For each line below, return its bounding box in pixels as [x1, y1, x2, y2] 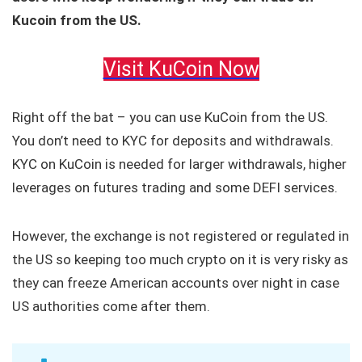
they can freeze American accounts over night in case [12, 275, 339, 292]
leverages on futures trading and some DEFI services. [12, 179, 338, 196]
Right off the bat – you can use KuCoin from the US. [12, 109, 328, 126]
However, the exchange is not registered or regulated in [12, 228, 349, 245]
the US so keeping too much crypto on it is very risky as [12, 251, 348, 268]
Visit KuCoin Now [103, 57, 259, 82]
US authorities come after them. [12, 298, 210, 315]
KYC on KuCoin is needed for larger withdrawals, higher [12, 156, 347, 173]
